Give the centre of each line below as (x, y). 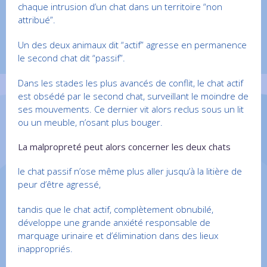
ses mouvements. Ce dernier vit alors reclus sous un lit (131, 109)
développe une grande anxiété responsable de (114, 223)
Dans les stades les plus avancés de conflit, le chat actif (131, 83)
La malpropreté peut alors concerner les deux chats (124, 147)
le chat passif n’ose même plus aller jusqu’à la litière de (130, 171)
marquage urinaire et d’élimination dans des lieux (118, 236)
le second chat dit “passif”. (72, 58)
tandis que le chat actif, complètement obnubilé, (116, 209)
